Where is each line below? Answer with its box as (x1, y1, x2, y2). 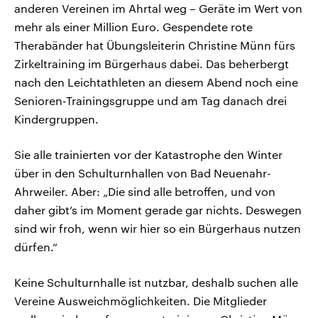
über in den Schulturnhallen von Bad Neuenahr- (14, 166, 271, 180)
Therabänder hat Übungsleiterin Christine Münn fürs (14, 38, 295, 53)
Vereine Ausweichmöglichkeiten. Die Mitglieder (14, 294, 267, 308)
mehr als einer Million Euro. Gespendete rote (14, 20, 253, 34)
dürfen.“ (14, 240, 57, 254)
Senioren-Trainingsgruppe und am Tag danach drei (14, 94, 287, 108)
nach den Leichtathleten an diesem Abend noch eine (14, 75, 298, 89)
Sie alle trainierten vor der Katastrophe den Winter (14, 148, 283, 162)
